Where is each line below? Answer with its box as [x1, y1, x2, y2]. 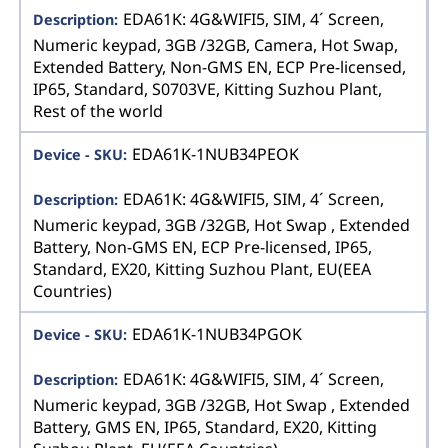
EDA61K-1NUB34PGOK [131, 322, 302, 345]
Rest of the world [33, 99, 164, 122]
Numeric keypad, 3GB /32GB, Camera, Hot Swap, [33, 33, 399, 56]
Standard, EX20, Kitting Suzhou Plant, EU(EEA [33, 257, 372, 280]
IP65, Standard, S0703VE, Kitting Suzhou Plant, [33, 77, 383, 100]
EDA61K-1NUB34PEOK [131, 142, 299, 165]
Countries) [33, 279, 113, 302]
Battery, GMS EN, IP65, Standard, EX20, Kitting [33, 415, 378, 438]
